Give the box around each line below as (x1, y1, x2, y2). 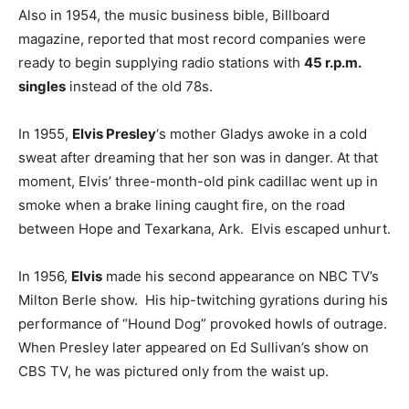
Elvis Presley (72, 125, 156, 142)
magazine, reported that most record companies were (18, 30, 366, 47)
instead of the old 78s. (66, 78, 213, 95)
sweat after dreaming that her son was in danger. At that (18, 149, 378, 166)
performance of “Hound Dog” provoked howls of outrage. (18, 315, 387, 332)
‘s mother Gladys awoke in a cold (156, 125, 367, 142)
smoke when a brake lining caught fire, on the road (18, 196, 345, 214)
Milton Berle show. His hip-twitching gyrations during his (18, 291, 388, 309)
